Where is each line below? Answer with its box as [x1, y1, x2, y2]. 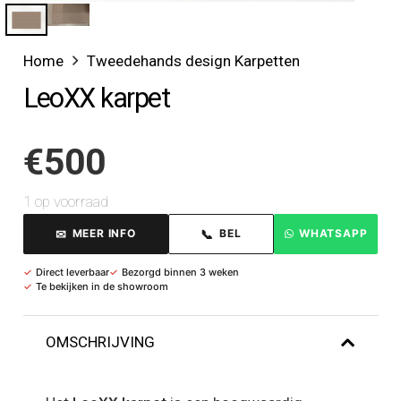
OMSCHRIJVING [46, 332, 155, 351]
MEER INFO [72, 226, 136, 241]
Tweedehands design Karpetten [86, 52, 300, 71]
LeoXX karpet [22, 82, 170, 115]
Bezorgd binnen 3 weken [121, 265, 239, 278]
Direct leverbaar [35, 265, 109, 278]
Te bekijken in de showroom [35, 279, 168, 293]
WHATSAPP [299, 226, 368, 241]
